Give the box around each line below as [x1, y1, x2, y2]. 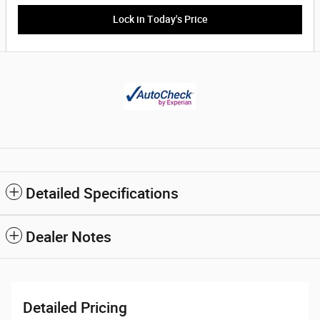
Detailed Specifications [26, 184, 179, 203]
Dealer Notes [26, 228, 111, 246]
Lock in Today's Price [112, 13, 208, 25]
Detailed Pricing [23, 299, 127, 317]
